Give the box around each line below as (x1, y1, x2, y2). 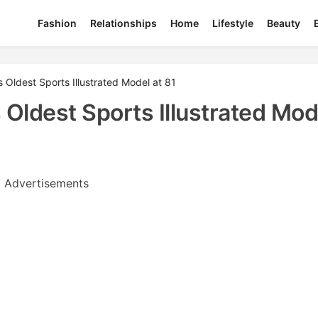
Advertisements (4, 176, 89, 190)
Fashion (38, 17, 77, 30)
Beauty (267, 17, 301, 30)
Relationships (90, 17, 158, 30)
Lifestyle (212, 17, 254, 30)
